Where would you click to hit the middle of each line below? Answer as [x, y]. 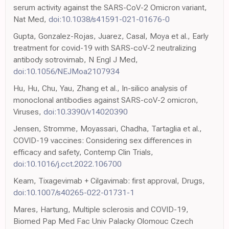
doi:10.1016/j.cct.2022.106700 [67, 164]
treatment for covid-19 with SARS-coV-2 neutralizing [105, 48]
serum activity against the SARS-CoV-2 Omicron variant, [110, 8]
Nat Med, [31, 19]
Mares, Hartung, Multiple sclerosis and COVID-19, [101, 210]
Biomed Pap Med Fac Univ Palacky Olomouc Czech [103, 221]
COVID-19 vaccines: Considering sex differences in [102, 141]
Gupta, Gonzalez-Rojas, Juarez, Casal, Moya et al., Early [111, 36]
